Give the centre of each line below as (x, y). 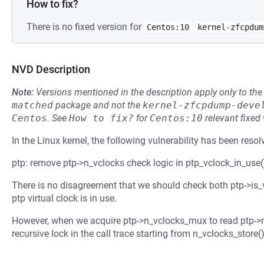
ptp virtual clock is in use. (64, 198)
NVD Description (51, 69)
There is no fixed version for (85, 27)
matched (32, 105)
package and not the (98, 105)
